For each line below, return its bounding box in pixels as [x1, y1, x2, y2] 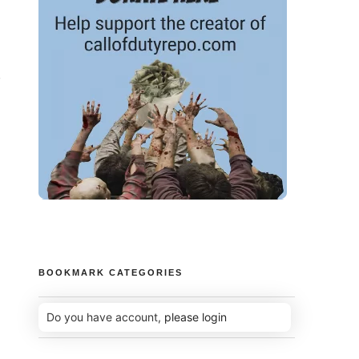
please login [164, 309, 228, 324]
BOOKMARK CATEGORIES [38, 267, 184, 277]
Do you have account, [46, 309, 165, 324]
